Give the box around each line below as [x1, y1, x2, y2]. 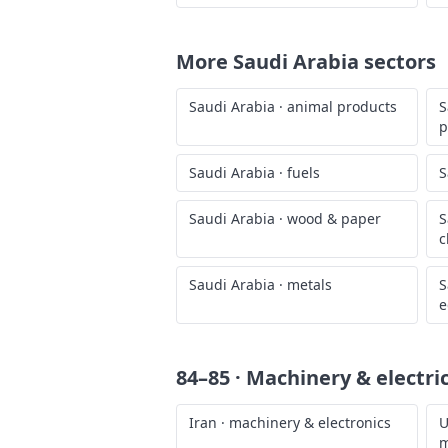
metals [287, 275, 332, 294]
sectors [359, 48, 436, 75]
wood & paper [287, 209, 381, 228]
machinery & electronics [229, 413, 391, 432]
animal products [287, 97, 397, 116]
